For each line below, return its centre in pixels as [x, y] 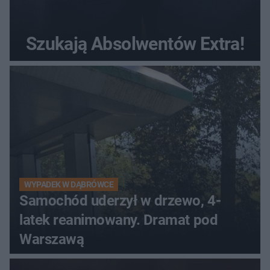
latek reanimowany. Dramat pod [119, 220]
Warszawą [52, 240]
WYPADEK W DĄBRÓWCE [69, 185]
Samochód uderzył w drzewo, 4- [120, 201]
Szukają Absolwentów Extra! [135, 44]
